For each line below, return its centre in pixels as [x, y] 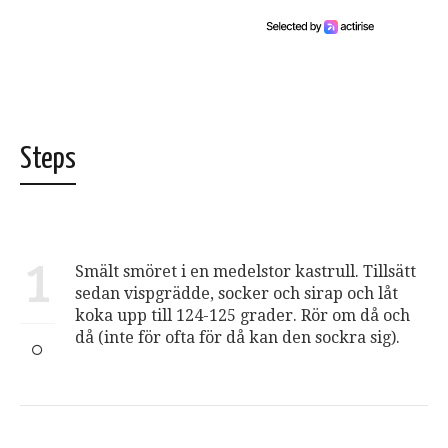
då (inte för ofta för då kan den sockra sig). [237, 337]
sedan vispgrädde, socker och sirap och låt [236, 293]
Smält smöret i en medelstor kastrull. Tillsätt [245, 271]
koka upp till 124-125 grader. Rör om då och [242, 315]
